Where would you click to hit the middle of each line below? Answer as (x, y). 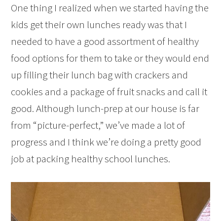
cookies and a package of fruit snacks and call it (109, 91)
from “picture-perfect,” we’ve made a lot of (98, 125)
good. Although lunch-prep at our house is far (105, 108)
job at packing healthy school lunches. (91, 158)
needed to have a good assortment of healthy (105, 41)
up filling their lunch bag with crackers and (100, 74)
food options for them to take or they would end (110, 58)
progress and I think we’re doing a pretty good (106, 142)
